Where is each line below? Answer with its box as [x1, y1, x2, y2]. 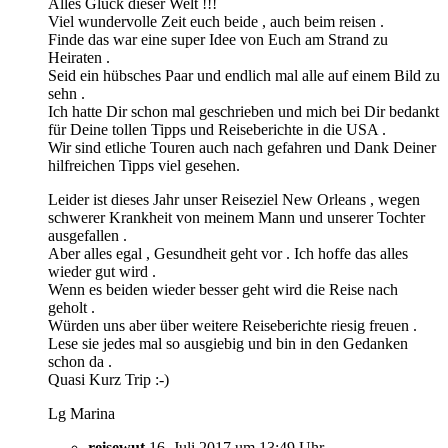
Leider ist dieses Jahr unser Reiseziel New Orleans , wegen [48, 190, 420, 208]
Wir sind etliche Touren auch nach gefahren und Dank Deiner [48, 138, 436, 156]
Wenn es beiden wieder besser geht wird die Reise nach [48, 280, 398, 298]
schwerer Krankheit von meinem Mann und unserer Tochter [48, 208, 425, 226]
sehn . [48, 84, 85, 102]
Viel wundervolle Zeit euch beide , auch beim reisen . [48, 12, 384, 30]
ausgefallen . [48, 226, 127, 244]
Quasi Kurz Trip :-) [48, 370, 169, 388]
